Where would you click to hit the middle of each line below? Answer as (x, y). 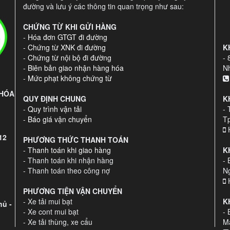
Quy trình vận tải (55, 109)
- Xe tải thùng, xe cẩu (58, 222)
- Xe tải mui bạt (48, 201)
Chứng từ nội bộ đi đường (70, 57)
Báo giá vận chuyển (60, 119)
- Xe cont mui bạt (51, 211)
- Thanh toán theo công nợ (66, 170)
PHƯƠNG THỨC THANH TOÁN (76, 139)
